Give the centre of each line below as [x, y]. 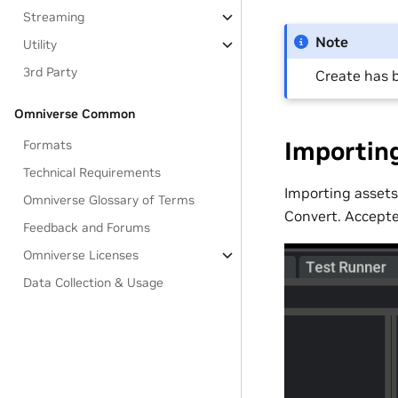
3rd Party [51, 72]
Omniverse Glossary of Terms [109, 200]
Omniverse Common [75, 114]
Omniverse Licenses [81, 255]
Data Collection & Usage [94, 283]
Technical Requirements [92, 172]
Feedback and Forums [87, 227]
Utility [40, 44]
